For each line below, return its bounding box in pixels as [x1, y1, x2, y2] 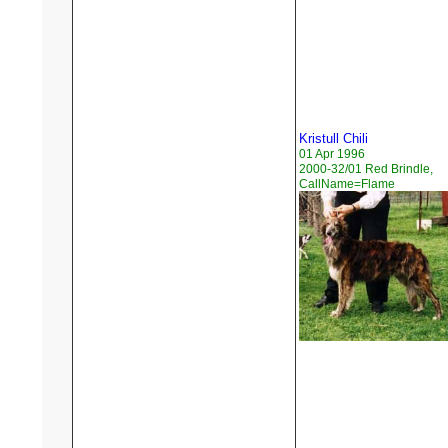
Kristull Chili [299, 131, 368, 147]
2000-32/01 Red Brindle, [299, 162, 433, 177]
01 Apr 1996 [299, 147, 365, 162]
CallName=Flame [299, 177, 395, 192]
